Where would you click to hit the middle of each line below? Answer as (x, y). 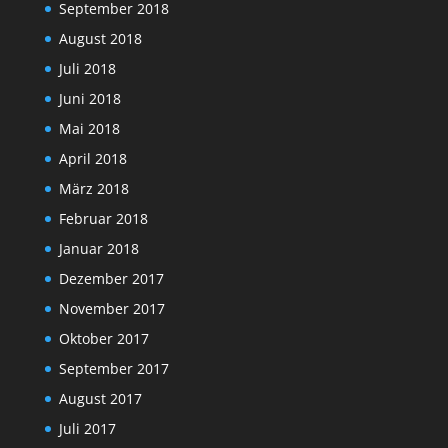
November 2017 (111, 309)
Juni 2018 (89, 99)
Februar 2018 (103, 219)
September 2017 (113, 369)
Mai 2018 (89, 129)
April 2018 (92, 159)
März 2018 (93, 189)
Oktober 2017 (103, 339)
